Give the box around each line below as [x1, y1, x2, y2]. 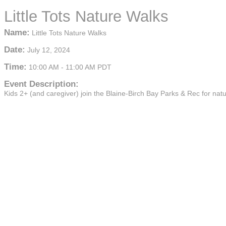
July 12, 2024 [27, 46, 70, 54]
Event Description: [4, 79, 79, 89]
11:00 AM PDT [66, 63, 111, 71]
